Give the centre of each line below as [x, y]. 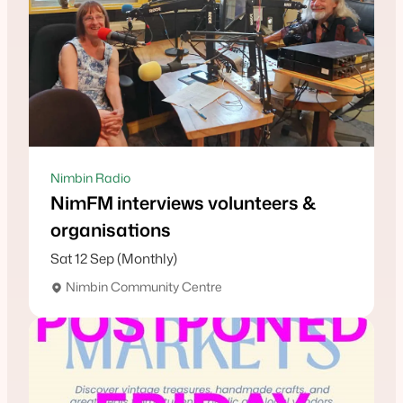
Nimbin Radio [90, 178]
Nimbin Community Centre [143, 287]
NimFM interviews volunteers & [183, 203]
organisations [111, 230]
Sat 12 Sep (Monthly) [114, 259]
